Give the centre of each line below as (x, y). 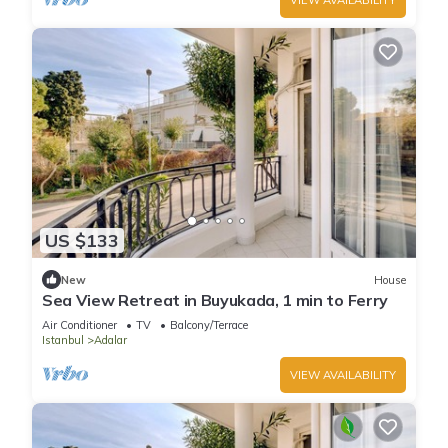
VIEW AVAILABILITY (343, 375)
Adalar (110, 340)
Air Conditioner (79, 325)
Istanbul (63, 340)
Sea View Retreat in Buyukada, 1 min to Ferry (215, 300)
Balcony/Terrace (209, 325)
